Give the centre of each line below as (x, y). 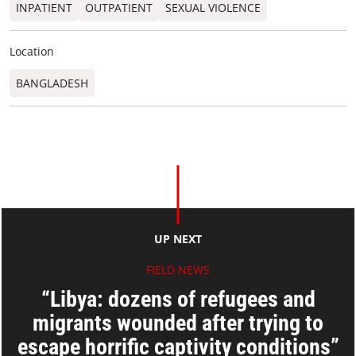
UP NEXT (178, 239)
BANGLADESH (52, 83)
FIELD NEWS (178, 270)
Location (32, 52)
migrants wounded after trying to (178, 323)
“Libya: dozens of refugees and (178, 300)
